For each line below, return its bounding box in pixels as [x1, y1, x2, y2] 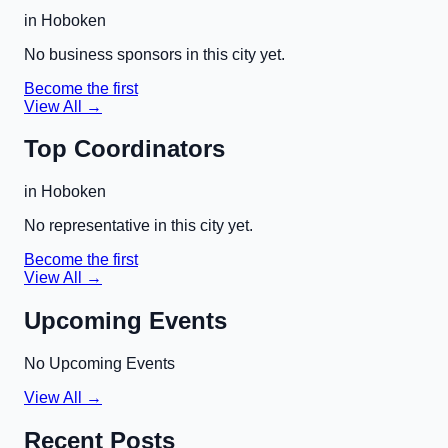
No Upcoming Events [24, 355, 175, 373]
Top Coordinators [24, 135, 225, 163]
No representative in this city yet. [24, 217, 253, 235]
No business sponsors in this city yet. [24, 45, 285, 63]
